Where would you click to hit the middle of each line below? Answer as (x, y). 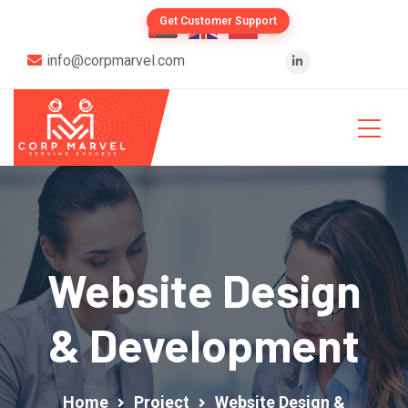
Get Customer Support (218, 21)
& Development (204, 344)
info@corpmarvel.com (115, 61)
